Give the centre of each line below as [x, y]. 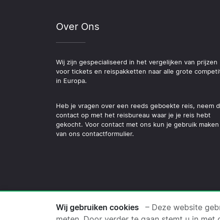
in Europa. [71, 81]
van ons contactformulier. [95, 134]
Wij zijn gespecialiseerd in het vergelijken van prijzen [137, 62]
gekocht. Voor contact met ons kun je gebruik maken [137, 124]
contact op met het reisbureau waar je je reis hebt [133, 115]
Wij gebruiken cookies [97, 207]
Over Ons [78, 26]
